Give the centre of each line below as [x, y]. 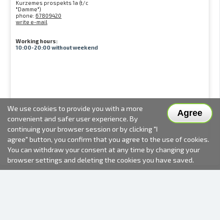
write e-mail [32, 22]
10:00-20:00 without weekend [57, 47]
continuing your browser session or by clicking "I [82, 129]
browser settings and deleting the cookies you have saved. [101, 160]
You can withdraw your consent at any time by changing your [104, 150]
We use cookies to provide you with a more [75, 108]
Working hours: [37, 41]
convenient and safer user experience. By [73, 119]
